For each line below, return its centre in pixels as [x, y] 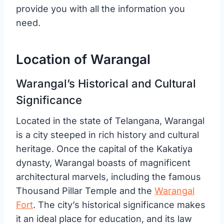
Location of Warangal [83, 59]
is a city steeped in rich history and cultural [107, 134]
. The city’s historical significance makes [119, 204]
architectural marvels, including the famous [108, 176]
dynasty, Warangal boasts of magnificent [103, 162]
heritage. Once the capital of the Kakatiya [104, 148]
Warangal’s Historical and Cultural [106, 83]
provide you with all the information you [100, 8]
